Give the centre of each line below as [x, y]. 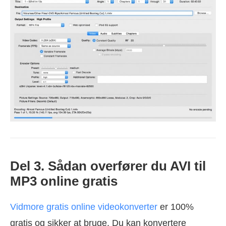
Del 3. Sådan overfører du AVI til [108, 166]
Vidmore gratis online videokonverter [84, 207]
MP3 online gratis [64, 181]
